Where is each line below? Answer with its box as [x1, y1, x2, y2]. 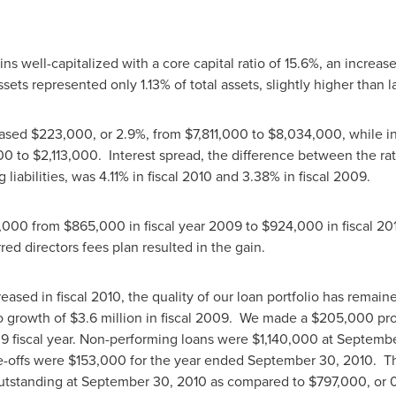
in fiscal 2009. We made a [141, 308, 311, 327]
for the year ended [126, 350, 247, 369]
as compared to [206, 371, 308, 391]
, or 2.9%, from [92, 124, 185, 143]
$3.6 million [69, 308, 142, 327]
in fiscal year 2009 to [125, 216, 262, 235]
